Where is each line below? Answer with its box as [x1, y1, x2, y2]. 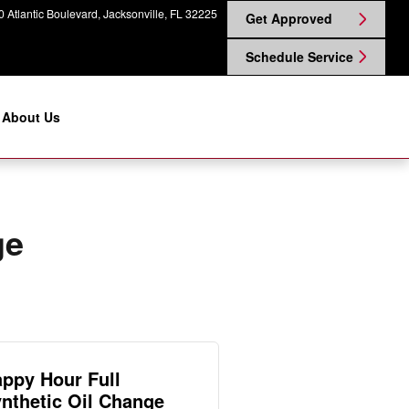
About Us [2, 108, 60, 127]
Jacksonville [103, 5, 164, 21]
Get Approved [246, 9, 332, 28]
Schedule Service [246, 47, 353, 66]
